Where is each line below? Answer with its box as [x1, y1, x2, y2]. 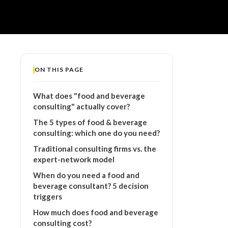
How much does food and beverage [33, 208, 158, 217]
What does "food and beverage [33, 91, 145, 100]
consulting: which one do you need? [33, 128, 160, 137]
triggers [33, 192, 62, 201]
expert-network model [33, 155, 115, 164]
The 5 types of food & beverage [33, 118, 147, 127]
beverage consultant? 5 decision [33, 181, 149, 190]
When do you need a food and [33, 170, 139, 180]
